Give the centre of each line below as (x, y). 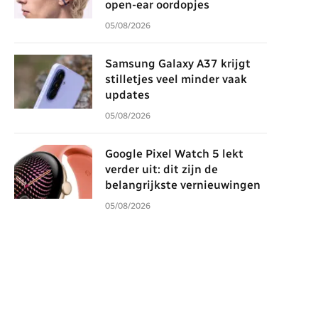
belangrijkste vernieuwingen (183, 185)
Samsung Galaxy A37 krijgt (178, 64)
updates (127, 95)
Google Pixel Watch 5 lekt (174, 154)
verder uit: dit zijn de (161, 169)
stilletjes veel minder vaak (176, 79)
